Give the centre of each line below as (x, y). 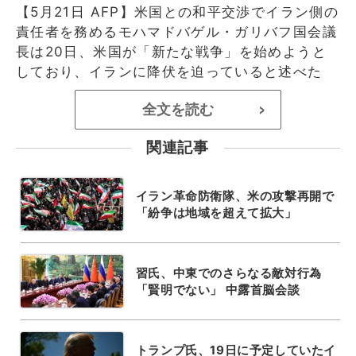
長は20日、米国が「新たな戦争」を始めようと (171, 51)
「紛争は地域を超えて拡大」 (216, 212)
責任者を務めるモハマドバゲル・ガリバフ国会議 (176, 31)
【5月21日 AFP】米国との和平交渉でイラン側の (177, 12)
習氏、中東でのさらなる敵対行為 (228, 273)
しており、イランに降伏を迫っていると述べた (169, 71)
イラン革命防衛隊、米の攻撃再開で (235, 195)
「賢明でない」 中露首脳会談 (218, 289)
